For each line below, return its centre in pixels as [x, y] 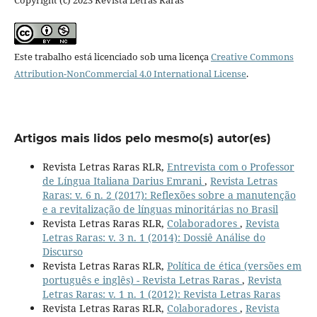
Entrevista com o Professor [230, 166]
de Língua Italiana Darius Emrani [123, 180]
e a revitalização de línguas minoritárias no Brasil [160, 209]
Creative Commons [252, 56]
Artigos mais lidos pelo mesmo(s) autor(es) [142, 138]
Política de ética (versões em [234, 265]
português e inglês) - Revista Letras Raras [142, 279]
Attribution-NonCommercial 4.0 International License [130, 73]
